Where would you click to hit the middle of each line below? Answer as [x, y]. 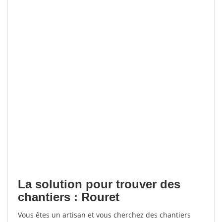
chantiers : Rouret [69, 197]
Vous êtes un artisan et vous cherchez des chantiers [104, 215]
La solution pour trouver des [99, 184]
